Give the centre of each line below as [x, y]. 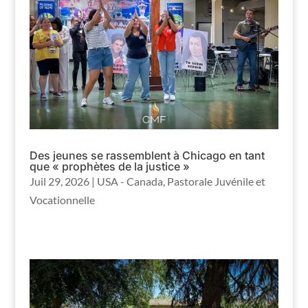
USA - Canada [130, 181]
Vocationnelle [62, 199]
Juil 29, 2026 [59, 181]
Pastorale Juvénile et [216, 181]
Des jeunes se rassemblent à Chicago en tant [147, 155]
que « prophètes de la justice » [109, 166]
